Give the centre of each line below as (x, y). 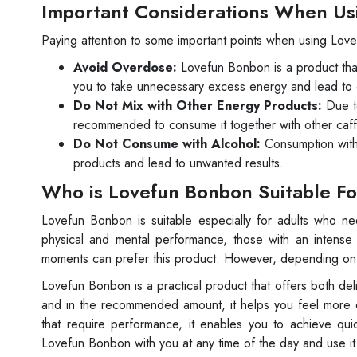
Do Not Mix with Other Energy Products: (198, 105)
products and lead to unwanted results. (178, 163)
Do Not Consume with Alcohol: (167, 143)
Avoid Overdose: (125, 67)
